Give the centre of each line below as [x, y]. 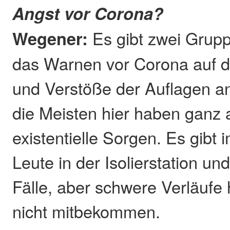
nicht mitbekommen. [87, 211]
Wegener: [50, 38]
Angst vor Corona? [88, 13]
